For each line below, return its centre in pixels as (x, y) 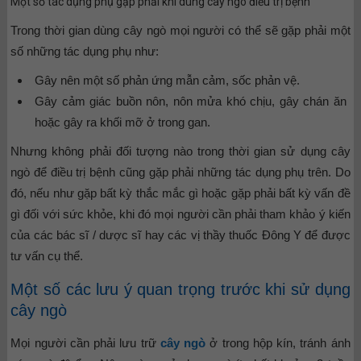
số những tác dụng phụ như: (85, 52)
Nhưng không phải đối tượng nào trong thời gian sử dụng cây (180, 151)
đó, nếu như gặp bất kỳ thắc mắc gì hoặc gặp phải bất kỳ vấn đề (180, 193)
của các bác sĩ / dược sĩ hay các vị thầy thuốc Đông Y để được (180, 235)
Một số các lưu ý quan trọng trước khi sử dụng (180, 290)
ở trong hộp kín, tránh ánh (278, 343)
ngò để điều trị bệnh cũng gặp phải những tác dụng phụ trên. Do (180, 172)
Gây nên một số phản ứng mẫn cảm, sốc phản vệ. (168, 81)
